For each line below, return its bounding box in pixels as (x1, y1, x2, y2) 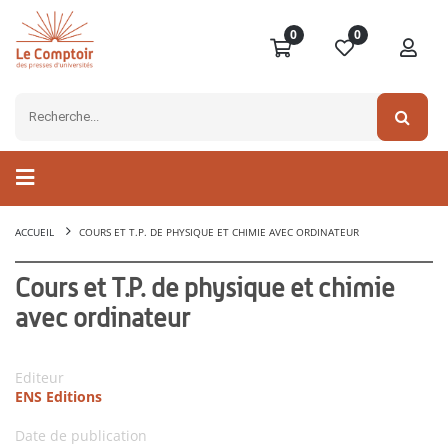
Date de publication (15, 426, 147, 446)
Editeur (15, 368, 64, 388)
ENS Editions (15, 387, 102, 407)
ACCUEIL (15, 225, 54, 240)
